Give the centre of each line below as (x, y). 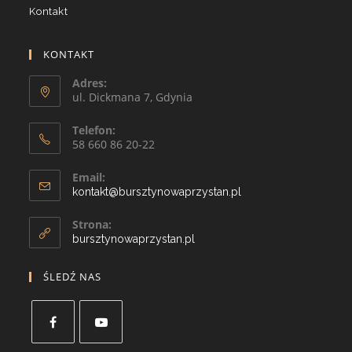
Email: (89, 178)
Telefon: (94, 130)
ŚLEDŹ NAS (73, 277)
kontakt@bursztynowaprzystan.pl (157, 192)
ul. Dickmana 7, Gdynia (133, 97)
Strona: (92, 225)
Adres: (90, 83)
